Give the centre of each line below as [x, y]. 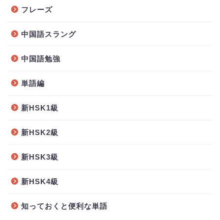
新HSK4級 [40, 182]
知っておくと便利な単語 [64, 206]
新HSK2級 [40, 133]
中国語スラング [49, 34]
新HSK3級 [40, 157]
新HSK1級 [40, 108]
